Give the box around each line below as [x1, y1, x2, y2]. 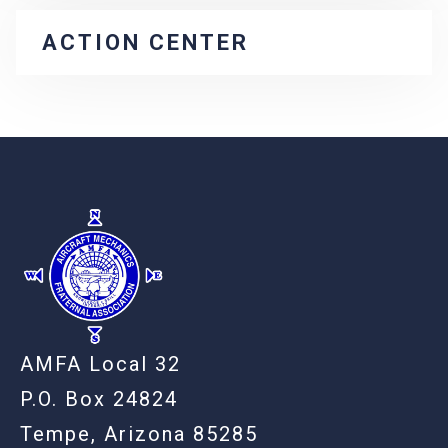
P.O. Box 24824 [20, 387, 178, 412]
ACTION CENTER [42, 30, 249, 56]
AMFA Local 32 [20, 352, 181, 377]
